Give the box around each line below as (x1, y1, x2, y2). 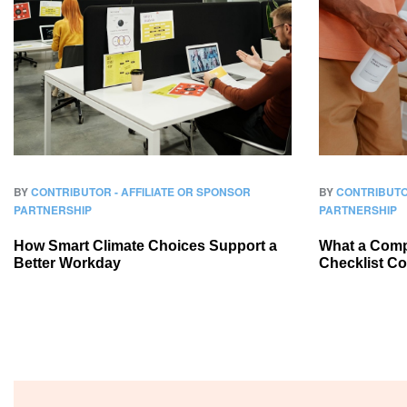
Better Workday (14, 255, 121, 271)
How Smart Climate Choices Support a (14, 238, 277, 253)
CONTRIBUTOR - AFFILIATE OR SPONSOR (31, 184, 251, 200)
